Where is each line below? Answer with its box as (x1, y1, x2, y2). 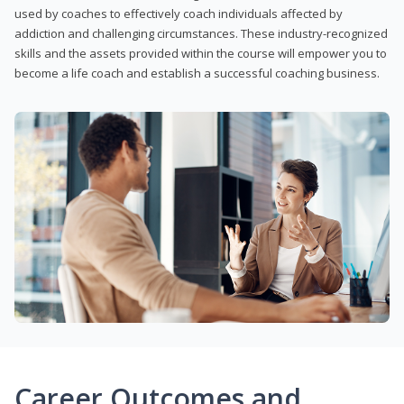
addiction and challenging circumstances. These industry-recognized (14, 24, 388, 41)
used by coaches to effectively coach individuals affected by (14, 5, 343, 22)
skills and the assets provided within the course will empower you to (14, 44, 387, 61)
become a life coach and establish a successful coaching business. (14, 64, 380, 81)
